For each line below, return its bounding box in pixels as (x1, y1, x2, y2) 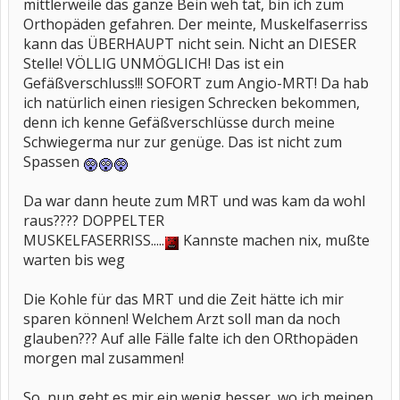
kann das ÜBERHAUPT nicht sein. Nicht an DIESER (23, 34, 356, 54)
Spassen (23, 152, 83, 171)
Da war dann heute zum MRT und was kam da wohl (23, 191, 365, 211)
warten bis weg (23, 250, 125, 270)
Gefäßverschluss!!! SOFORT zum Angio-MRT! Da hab (23, 73, 369, 93)
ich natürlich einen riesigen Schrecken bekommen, (23, 93, 360, 112)
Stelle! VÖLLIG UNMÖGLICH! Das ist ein (23, 54, 284, 73)
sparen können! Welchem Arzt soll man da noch (23, 309, 340, 329)
